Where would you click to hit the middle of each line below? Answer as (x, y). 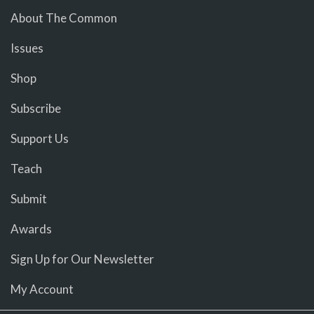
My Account (42, 289)
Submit (29, 198)
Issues (27, 48)
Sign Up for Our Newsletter (82, 259)
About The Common (64, 18)
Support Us (40, 138)
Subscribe (36, 108)
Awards (31, 228)
